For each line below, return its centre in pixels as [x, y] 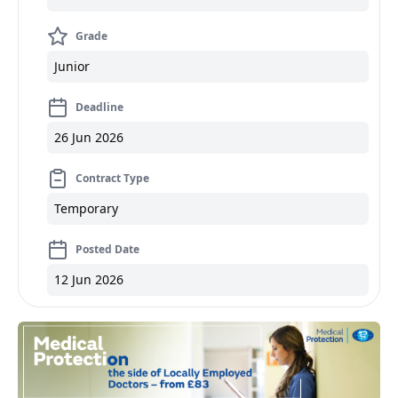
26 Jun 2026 [89, 137]
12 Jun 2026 [89, 279]
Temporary [86, 208]
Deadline [99, 107]
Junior [72, 66]
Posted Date [107, 249]
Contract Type [112, 178]
